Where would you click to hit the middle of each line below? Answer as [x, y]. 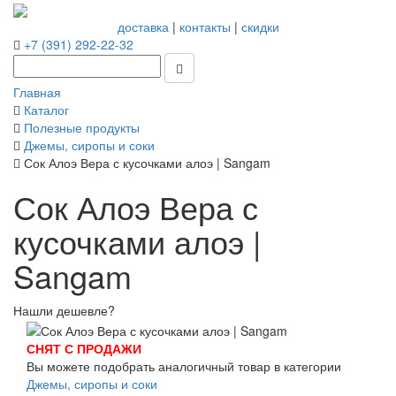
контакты [205, 27]
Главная [37, 92]
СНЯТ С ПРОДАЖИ [84, 348]
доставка [143, 27]
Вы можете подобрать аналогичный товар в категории [184, 366]
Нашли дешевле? [64, 311]
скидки [260, 27]
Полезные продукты [82, 128]
